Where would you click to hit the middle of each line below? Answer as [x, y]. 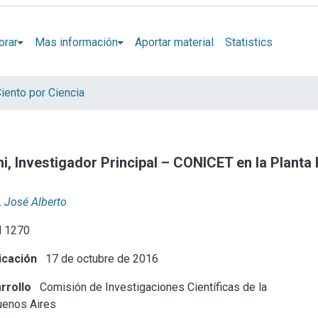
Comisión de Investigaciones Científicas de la [152, 287]
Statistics [248, 42]
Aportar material [174, 42]
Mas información [76, 42]
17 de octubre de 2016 [101, 258]
